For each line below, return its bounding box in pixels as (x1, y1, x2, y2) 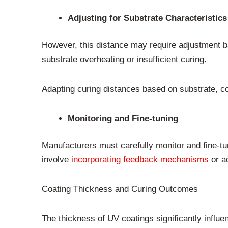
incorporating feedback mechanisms (69, 155, 209, 165)
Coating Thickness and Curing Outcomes (42, 184, 198, 194)
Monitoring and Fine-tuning (68, 113, 178, 123)
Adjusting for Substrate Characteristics (68, 13, 227, 23)
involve (42, 155, 69, 165)
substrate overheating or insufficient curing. (42, 54, 207, 65)
